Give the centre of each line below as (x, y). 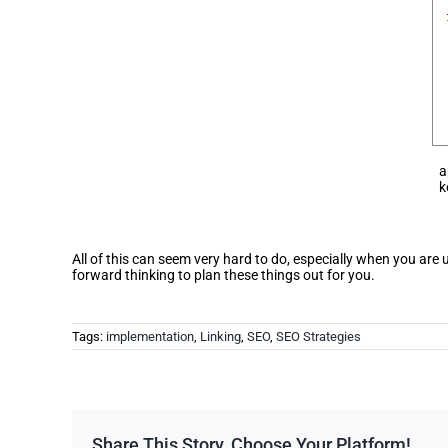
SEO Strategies (318, 336)
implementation (150, 336)
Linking (220, 336)
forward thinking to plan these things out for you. (223, 274)
